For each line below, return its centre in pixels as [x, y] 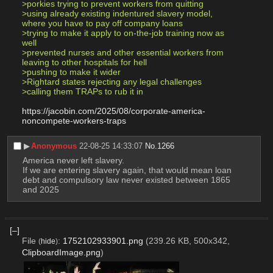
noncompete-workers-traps [74, 121]
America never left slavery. [73, 161]
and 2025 [41, 190]
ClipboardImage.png [61, 253]
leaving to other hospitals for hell [84, 62]
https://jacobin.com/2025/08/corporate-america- [113, 111]
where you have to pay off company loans [102, 23]
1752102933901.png [103, 241]
